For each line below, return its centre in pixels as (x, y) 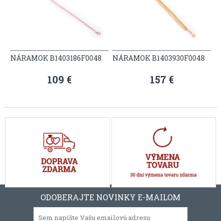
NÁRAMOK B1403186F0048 (56, 58)
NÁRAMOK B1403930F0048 (159, 58)
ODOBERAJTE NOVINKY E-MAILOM (110, 197)
